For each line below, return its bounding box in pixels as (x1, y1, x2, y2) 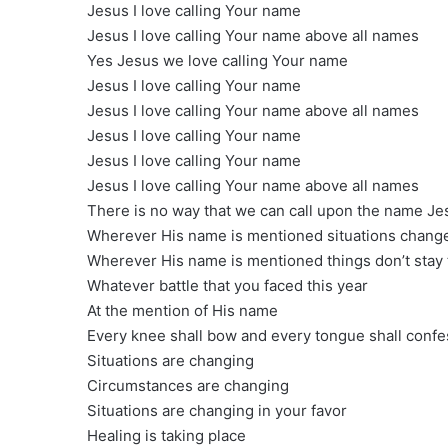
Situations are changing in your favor (87, 401, 347, 421)
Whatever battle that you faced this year (87, 276, 368, 296)
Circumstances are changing (87, 376, 289, 396)
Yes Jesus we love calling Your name (87, 51, 348, 71)
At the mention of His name (87, 301, 278, 321)
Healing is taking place (87, 426, 246, 446)
